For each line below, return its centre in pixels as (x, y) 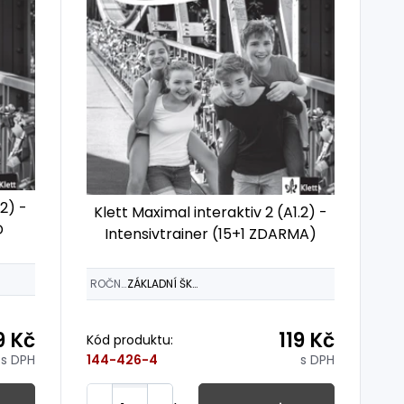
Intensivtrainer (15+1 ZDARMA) (210, 234)
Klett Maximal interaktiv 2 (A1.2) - (210, 212)
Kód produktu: (129, 340)
